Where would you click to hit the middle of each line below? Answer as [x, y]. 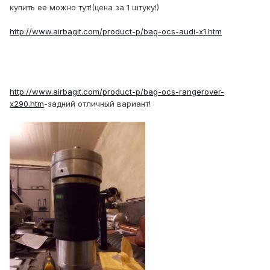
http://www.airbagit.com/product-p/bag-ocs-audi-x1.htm [116, 32]
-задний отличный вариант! [97, 104]
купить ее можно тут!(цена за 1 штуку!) [84, 8]
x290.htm [27, 104]
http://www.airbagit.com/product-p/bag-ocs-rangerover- [117, 92]
